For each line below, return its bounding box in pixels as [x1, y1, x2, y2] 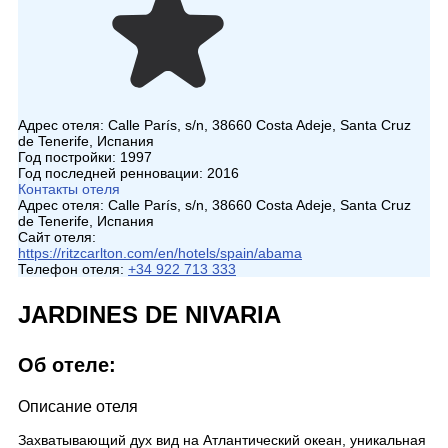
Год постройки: [18, 149, 120, 165]
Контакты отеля [18, 181, 120, 197]
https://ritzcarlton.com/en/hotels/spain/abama [18, 245, 302, 261]
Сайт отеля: [18, 229, 96, 245]
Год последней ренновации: [18, 165, 207, 181]
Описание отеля [18, 398, 138, 415]
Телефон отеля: [18, 261, 124, 277]
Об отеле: [18, 354, 116, 376]
